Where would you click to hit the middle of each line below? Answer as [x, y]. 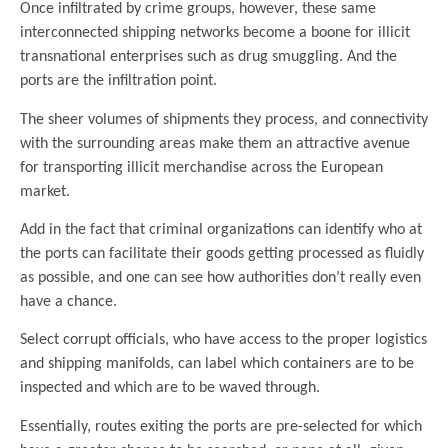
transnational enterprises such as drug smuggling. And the [208, 57]
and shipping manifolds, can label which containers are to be [217, 364]
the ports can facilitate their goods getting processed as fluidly [222, 254]
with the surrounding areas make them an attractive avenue [215, 143]
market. [45, 191]
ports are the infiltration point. [118, 81]
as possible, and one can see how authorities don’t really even [220, 278]
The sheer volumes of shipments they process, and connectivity [224, 119]
